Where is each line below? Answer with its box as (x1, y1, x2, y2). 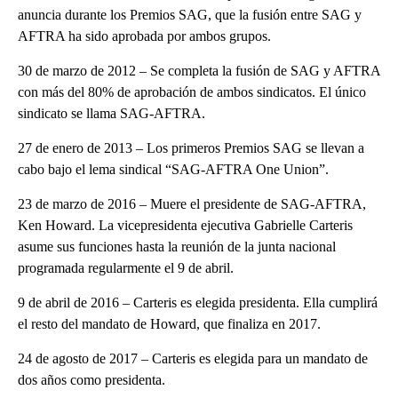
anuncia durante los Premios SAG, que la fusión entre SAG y (18, 6, 362, 22)
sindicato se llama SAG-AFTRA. (18, 105, 205, 121)
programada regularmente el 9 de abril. (18, 259, 234, 275)
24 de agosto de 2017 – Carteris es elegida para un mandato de (18, 350, 368, 366)
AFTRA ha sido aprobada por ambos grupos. (18, 28, 271, 44)
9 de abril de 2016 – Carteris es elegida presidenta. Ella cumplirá (18, 294, 378, 310)
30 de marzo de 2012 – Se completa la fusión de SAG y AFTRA (18, 62, 380, 78)
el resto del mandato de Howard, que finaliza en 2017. (18, 315, 321, 331)
